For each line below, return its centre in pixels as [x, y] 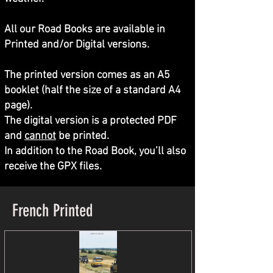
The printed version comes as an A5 [87, 75]
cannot [40, 136]
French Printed [52, 210]
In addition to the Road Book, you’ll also [95, 151]
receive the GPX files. [54, 166]
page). [18, 105]
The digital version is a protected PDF [90, 121]
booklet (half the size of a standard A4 [93, 90]
